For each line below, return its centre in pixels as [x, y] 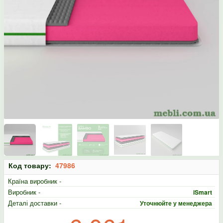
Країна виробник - [35, 181]
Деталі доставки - [35, 203]
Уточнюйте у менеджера [176, 203]
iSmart [203, 192]
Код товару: [32, 165]
